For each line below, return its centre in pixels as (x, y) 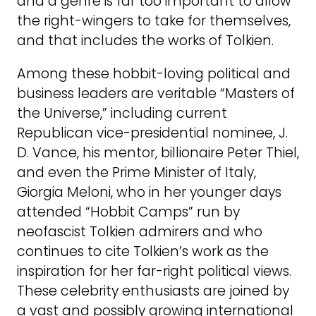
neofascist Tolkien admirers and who (140, 231)
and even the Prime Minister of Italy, (136, 172)
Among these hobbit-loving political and (154, 73)
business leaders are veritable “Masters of (156, 93)
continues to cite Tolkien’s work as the (143, 251)
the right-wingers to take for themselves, (154, 20)
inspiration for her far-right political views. (154, 271)
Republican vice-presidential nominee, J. (152, 133)
